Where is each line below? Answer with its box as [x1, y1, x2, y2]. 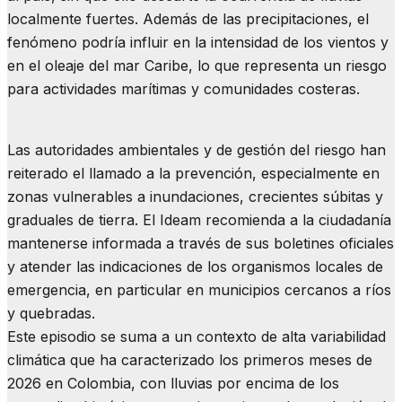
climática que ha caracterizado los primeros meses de [7, 350, 372, 369]
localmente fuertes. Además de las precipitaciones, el [7, 9, 369, 28]
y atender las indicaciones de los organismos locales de [7, 257, 383, 275]
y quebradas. [7, 303, 95, 322]
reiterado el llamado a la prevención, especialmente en [7, 163, 380, 182]
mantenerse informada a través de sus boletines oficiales [7, 233, 394, 252]
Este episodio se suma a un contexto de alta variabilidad [7, 327, 386, 345]
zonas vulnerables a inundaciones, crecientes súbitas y [7, 187, 383, 205]
